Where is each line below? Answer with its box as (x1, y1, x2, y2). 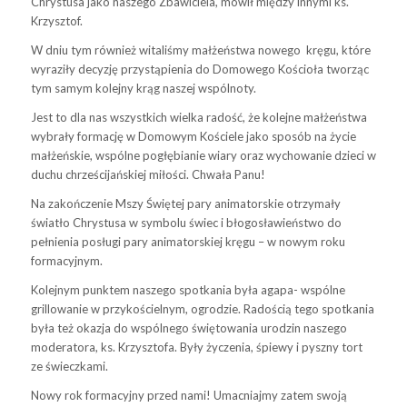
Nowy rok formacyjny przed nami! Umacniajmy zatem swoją (30, 388, 347, 403)
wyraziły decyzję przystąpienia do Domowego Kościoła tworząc (30, 62, 369, 77)
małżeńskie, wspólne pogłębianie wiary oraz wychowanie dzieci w (30, 148, 376, 164)
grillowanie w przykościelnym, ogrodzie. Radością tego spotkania (30, 302, 374, 317)
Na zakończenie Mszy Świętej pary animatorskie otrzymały (30, 196, 341, 212)
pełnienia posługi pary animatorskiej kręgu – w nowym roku (30, 234, 345, 250)
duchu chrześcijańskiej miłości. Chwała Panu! (30, 167, 265, 183)
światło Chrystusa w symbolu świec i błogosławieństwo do (30, 215, 342, 231)
